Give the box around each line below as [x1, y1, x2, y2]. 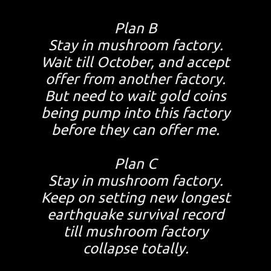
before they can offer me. [51, 122, 220, 138]
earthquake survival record [47, 206, 224, 223]
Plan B [114, 20, 157, 36]
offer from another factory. [45, 71, 226, 87]
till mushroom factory [63, 223, 208, 240]
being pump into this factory [41, 105, 230, 121]
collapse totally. [82, 240, 189, 256]
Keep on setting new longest [41, 189, 230, 206]
